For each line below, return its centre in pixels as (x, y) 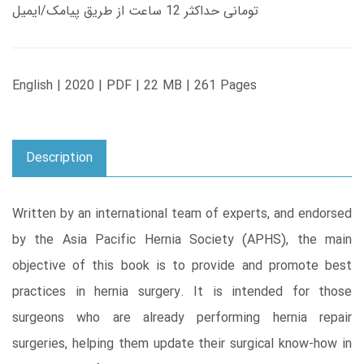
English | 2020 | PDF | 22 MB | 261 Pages (134, 85)
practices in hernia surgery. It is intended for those (182, 292)
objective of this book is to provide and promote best (182, 266)
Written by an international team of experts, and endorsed (182, 214)
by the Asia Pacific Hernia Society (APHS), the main (182, 240)
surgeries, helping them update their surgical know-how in (182, 344)
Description (59, 158)
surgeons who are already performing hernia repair (182, 318)
